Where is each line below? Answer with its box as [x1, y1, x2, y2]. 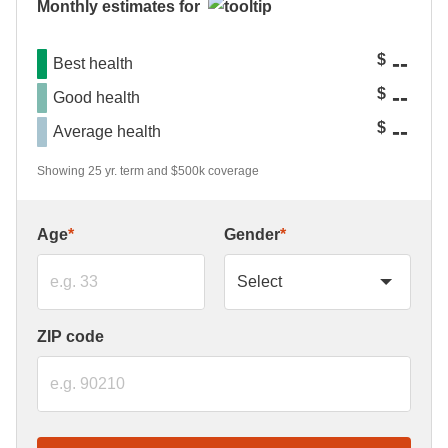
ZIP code [37, 328, 104, 345]
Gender [224, 226, 280, 243]
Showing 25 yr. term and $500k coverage [37, 164, 259, 178]
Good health [53, 89, 140, 106]
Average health [53, 123, 161, 140]
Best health [53, 55, 133, 72]
